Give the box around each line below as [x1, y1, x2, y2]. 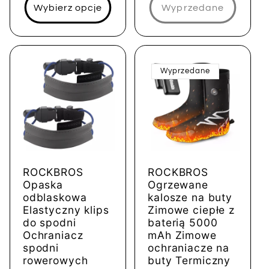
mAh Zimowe [148, 228, 217, 241]
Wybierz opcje [33, 2, 103, 13]
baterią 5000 [148, 216, 218, 229]
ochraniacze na [148, 241, 230, 254]
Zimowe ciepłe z [148, 203, 235, 216]
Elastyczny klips [22, 203, 109, 216]
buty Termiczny [148, 253, 231, 267]
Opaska [22, 178, 64, 191]
